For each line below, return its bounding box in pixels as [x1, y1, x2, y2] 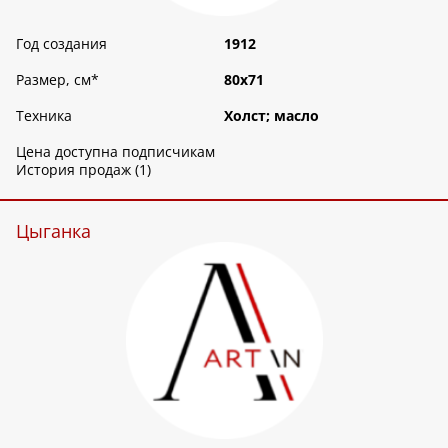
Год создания [16, 34, 107, 54]
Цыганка [16, 219, 91, 244]
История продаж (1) [16, 160, 151, 180]
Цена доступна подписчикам [16, 142, 215, 162]
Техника [16, 106, 72, 126]
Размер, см [16, 70, 91, 90]
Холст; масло [224, 106, 319, 126]
